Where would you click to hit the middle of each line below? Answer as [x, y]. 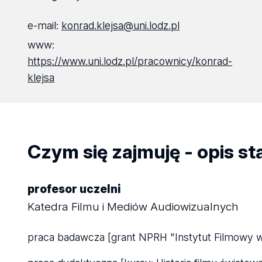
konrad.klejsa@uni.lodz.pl [121, 25]
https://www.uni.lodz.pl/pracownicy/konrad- [130, 61]
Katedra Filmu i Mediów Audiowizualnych [133, 207]
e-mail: [45, 25]
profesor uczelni [75, 189]
